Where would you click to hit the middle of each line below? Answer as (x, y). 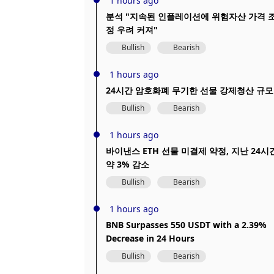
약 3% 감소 (128, 164)
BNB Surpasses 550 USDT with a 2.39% (186, 225)
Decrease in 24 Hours (150, 238)
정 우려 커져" (132, 30)
